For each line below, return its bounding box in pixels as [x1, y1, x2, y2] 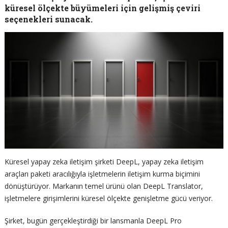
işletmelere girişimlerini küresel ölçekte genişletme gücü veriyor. [4, 193, 213, 203]
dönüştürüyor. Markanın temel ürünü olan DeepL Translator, [4, 181, 203, 191]
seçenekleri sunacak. [4, 14, 93, 24]
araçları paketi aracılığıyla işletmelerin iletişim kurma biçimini [4, 168, 200, 179]
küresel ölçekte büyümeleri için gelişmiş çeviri [4, 3, 201, 13]
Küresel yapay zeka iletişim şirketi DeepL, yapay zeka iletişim [4, 156, 204, 166]
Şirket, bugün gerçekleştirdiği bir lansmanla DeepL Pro [4, 215, 182, 225]
